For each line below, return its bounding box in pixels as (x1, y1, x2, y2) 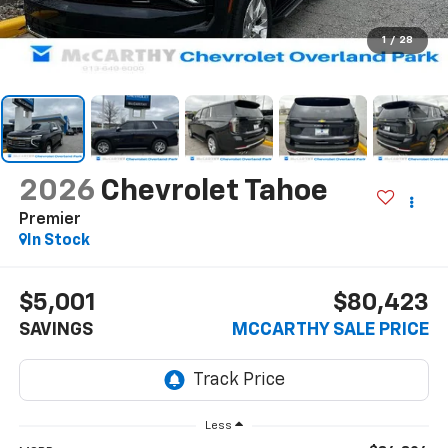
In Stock (26, 232, 90, 249)
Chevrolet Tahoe (99, 176, 328, 207)
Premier (18, 211, 81, 228)
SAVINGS (18, 321, 93, 340)
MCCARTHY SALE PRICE (232, 321, 430, 340)
